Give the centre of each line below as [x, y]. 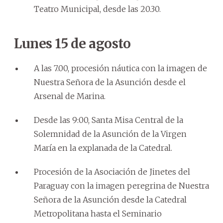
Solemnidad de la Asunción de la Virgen [110, 134]
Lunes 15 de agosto [72, 43]
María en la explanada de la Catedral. [103, 148]
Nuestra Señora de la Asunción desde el [110, 82]
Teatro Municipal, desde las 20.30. [97, 9]
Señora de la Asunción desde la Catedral [110, 199]
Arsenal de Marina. [70, 96]
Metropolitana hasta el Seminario [98, 213]
